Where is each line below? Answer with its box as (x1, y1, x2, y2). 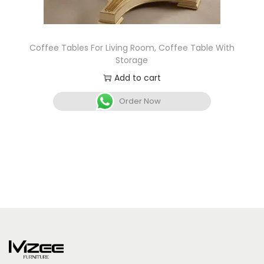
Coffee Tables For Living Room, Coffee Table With (29, 41, 235, 54)
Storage (115, 54, 148, 66)
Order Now (119, 95, 161, 107)
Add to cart (114, 71, 161, 84)
